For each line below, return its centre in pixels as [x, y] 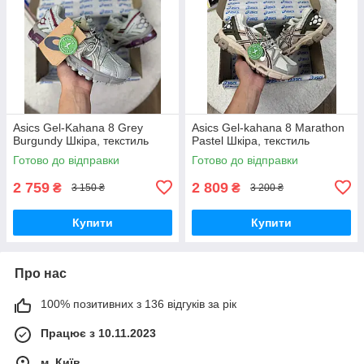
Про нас [41, 273]
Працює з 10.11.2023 [98, 333]
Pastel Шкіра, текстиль [251, 140]
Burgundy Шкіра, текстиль [81, 140]
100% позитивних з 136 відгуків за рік [139, 303]
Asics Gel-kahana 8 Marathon [268, 127]
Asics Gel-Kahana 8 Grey [78, 127]
